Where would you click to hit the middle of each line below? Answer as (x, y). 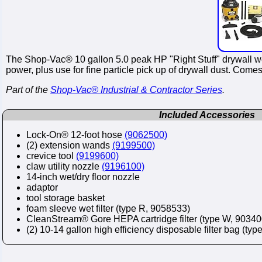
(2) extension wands (69, 145)
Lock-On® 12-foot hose (75, 135)
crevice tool (51, 156)
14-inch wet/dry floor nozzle (83, 177)
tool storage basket (65, 198)
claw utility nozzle (64, 166)
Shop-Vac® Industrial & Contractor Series (136, 90)
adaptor (42, 187)
